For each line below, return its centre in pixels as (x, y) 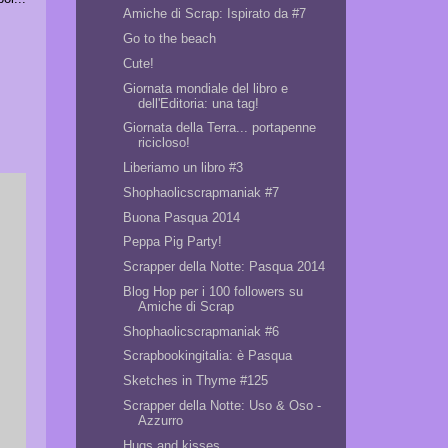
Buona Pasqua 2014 (182, 217)
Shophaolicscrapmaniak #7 (201, 192)
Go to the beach (170, 38)
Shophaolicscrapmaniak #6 (201, 331)
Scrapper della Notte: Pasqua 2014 (224, 266)
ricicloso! (164, 143)
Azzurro (161, 420)
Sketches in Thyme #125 (196, 380)
